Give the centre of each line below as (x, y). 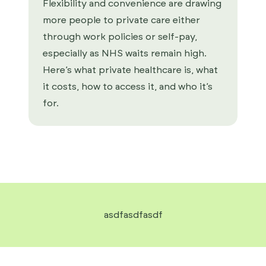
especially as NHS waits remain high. (125, 53)
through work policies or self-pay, (120, 37)
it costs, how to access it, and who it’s (128, 87)
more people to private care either (121, 20)
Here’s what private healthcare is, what (130, 70)
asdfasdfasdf (133, 215)
